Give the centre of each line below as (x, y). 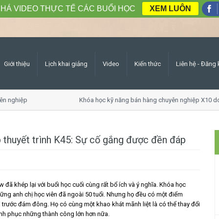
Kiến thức (148, 64)
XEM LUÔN (170, 9)
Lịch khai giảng (66, 64)
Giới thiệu (17, 64)
